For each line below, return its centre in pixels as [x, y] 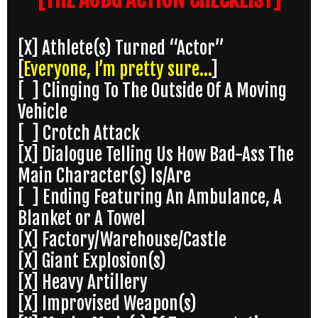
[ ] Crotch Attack [79, 133]
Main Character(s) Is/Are [104, 176]
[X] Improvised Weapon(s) [107, 304]
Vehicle [43, 112]
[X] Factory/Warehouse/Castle [122, 240]
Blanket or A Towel [82, 219]
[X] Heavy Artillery [83, 283]
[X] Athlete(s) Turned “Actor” [121, 48]
